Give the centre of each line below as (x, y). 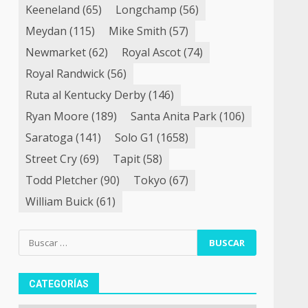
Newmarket (56, 53)
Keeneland (53, 10)
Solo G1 (135, 138)
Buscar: (38, 237)
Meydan (46, 31)
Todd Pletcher (62, 180)
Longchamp (146, 10)
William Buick (60, 202)
